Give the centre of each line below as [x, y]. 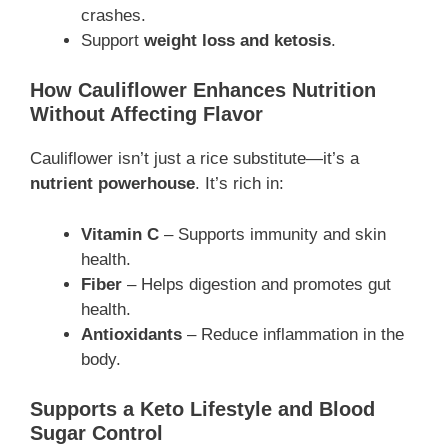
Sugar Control [96, 433]
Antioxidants [131, 334]
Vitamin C [120, 234]
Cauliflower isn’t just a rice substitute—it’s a [194, 159]
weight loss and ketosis [237, 40]
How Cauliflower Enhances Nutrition [203, 90]
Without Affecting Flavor [146, 114]
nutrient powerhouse [112, 184]
